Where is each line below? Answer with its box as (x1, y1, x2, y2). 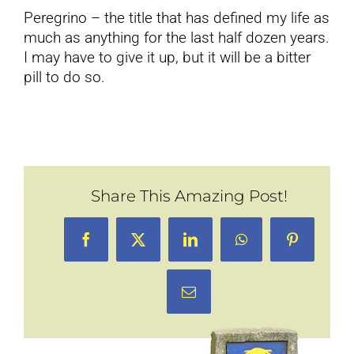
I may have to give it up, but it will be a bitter (23, 48, 311, 67)
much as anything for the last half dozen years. (23, 28, 330, 47)
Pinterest (291, 238, 341, 253)
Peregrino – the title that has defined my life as (23, 9, 330, 28)
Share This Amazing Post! (90, 186, 288, 205)
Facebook (85, 238, 140, 253)
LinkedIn (189, 238, 241, 253)
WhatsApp (239, 238, 301, 253)
